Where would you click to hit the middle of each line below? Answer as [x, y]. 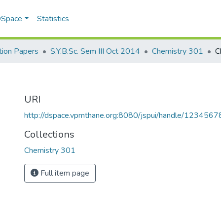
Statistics [53, 19]
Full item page [64, 173]
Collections [49, 134]
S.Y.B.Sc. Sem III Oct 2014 [95, 51]
